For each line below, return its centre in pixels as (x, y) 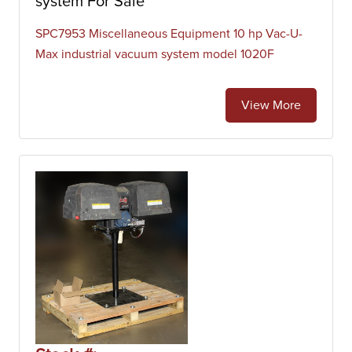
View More (271, 105)
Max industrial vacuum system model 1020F (155, 54)
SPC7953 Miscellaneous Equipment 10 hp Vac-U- (169, 34)
